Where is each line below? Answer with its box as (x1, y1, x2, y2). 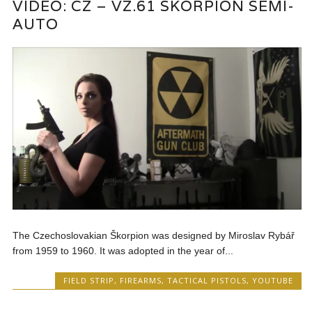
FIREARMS (119, 275, 162, 286)
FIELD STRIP (63, 275, 114, 286)
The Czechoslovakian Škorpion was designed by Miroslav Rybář (13, 230, 295, 242)
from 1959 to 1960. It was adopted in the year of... (13, 245, 234, 257)
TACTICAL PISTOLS (166, 275, 247, 286)
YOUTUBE (251, 275, 293, 286)
